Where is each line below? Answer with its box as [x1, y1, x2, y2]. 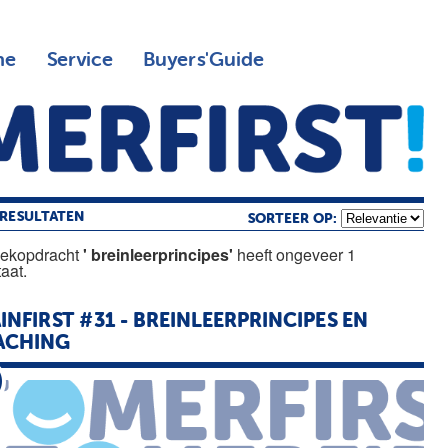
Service [45, 50, 113, 70]
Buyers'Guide [142, 50, 264, 70]
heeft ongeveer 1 [233, 242, 357, 266]
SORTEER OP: [247, 211, 341, 226]
